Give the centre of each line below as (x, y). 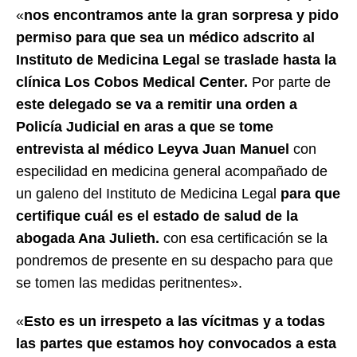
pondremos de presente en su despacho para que (175, 261)
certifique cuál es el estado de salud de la (157, 216)
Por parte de (289, 82)
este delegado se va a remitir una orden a (157, 105)
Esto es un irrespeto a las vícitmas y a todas (175, 322)
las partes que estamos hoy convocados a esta (176, 344)
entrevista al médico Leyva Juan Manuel (153, 149)
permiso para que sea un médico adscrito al (165, 38)
